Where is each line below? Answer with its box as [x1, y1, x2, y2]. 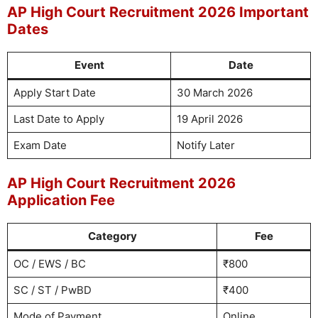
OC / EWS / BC [13, 257, 86, 270]
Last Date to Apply [13, 111, 104, 126]
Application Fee [7, 192, 115, 209]
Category [87, 229, 137, 243]
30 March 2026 [176, 85, 253, 99]
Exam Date [13, 138, 67, 152]
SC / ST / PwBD [13, 283, 92, 297]
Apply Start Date [13, 85, 96, 99]
